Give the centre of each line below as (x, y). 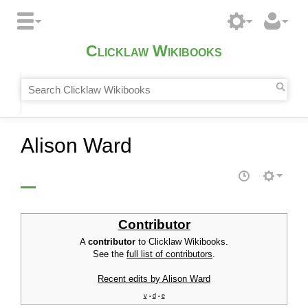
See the (110, 254)
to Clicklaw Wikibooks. (182, 242)
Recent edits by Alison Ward (154, 279)
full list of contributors (169, 254)
